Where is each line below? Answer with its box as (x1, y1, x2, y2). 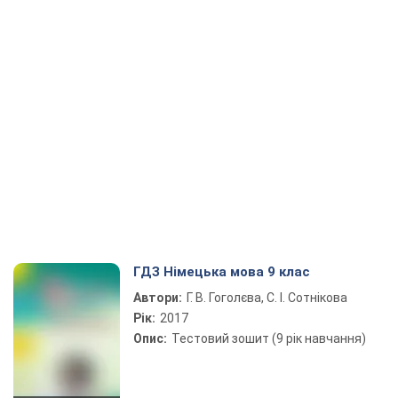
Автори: (133, 291, 182, 305)
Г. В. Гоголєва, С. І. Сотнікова (187, 291, 347, 305)
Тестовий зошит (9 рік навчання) (171, 331, 366, 346)
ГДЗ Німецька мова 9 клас (133, 264, 310, 280)
